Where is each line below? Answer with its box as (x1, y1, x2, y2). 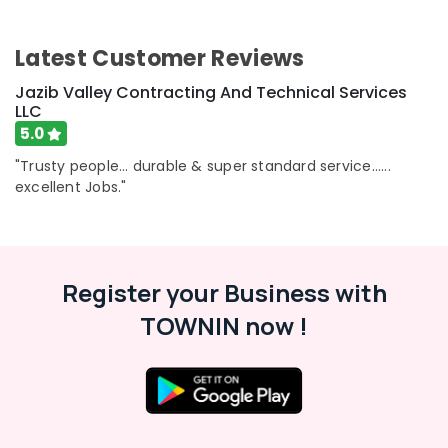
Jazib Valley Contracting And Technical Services (15, 81, 407, 104)
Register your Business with (61, 276, 387, 309)
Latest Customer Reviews (15, 43, 305, 74)
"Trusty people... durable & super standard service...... (15, 156, 391, 176)
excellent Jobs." (15, 177, 127, 197)
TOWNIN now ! (140, 309, 308, 342)
